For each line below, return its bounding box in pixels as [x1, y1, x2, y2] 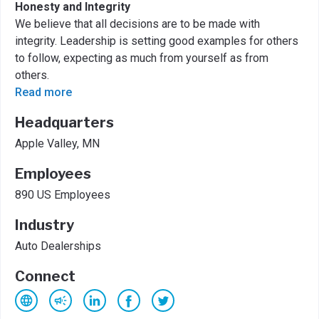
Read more [15, 85, 72, 99]
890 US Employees [15, 187, 110, 202]
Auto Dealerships [15, 239, 101, 253]
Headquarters [15, 113, 114, 131]
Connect [15, 267, 75, 285]
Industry [15, 216, 74, 234]
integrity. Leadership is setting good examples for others [15, 33, 298, 48]
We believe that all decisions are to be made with [15, 16, 260, 31]
